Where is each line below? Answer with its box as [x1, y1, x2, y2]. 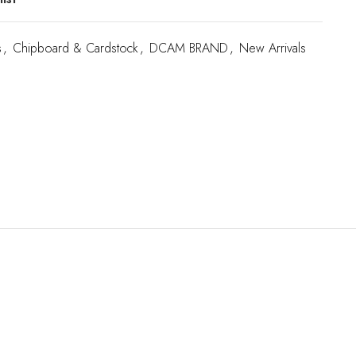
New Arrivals [239, 39, 306, 57]
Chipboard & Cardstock [13, 39, 138, 57]
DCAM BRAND [149, 39, 228, 57]
